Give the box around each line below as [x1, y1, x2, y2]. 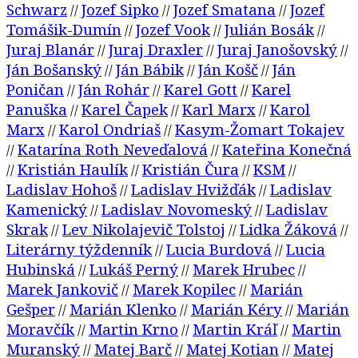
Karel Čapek [82, 99, 168, 120]
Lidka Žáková [240, 219, 337, 240]
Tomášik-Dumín [6, 19, 121, 40]
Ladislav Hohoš [6, 179, 117, 200]
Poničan [6, 79, 64, 100]
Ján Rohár [78, 79, 149, 100]
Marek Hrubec [193, 259, 295, 280]
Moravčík [6, 319, 74, 340]
